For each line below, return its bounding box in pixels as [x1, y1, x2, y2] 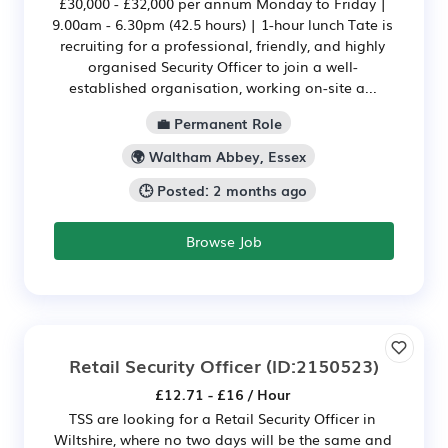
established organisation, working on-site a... [68, 76, 377, 97]
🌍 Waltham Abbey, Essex [131, 146, 306, 167]
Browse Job [186, 231, 262, 252]
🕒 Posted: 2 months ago [138, 180, 307, 201]
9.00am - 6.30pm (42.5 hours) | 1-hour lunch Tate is [52, 13, 393, 34]
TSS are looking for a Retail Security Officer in [69, 408, 376, 429]
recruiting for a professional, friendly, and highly [60, 34, 385, 55]
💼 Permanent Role [155, 112, 282, 133]
